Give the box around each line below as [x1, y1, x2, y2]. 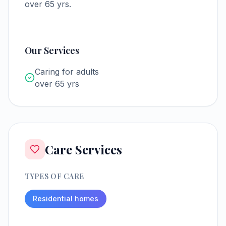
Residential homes [33, 194, 98, 203]
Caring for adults [35, 67, 99, 77]
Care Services [45, 141, 122, 157]
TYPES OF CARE [25, 172, 85, 181]
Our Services [25, 44, 79, 56]
